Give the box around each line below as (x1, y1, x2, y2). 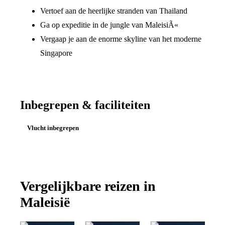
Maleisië (20, 194, 70, 210)
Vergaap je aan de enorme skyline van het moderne (40, 35, 201, 44)
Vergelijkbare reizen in (20, 178, 156, 194)
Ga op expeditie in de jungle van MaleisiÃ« (40, 21, 178, 30)
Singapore (40, 49, 72, 58)
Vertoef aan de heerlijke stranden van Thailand (40, 7, 187, 16)
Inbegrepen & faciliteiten (20, 98, 150, 112)
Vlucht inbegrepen (27, 124, 79, 132)
